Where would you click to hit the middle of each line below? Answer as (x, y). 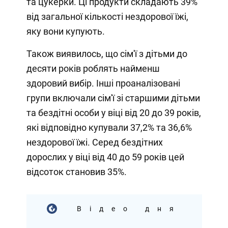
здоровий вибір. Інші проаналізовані (103, 83)
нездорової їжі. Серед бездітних (94, 142)
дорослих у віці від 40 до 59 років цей (105, 157)
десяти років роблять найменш (93, 68)
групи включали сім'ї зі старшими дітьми (113, 98)
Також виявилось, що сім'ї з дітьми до (107, 53)
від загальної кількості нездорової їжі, (107, 16)
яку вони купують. (65, 31)
